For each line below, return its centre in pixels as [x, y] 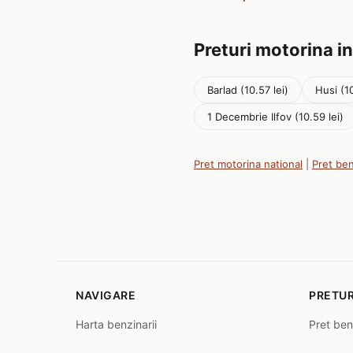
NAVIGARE [106, 295]
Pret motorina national [248, 164]
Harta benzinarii [116, 324]
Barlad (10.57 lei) [248, 90]
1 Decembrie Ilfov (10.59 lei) [275, 117]
